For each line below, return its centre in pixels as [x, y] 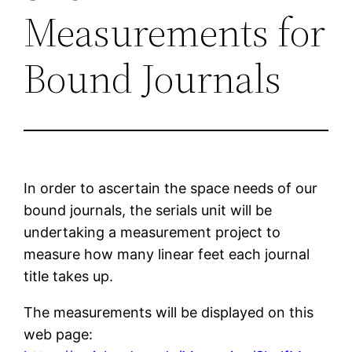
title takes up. [69, 276]
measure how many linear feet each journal [167, 254]
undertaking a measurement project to [152, 232]
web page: [59, 334]
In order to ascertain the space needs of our [171, 188]
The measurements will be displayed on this [169, 312]
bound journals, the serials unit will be [148, 210]
